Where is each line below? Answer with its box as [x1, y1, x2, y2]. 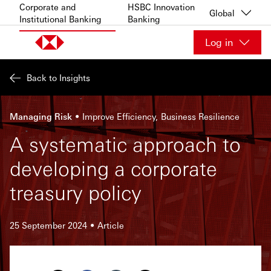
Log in [205, 36, 233, 48]
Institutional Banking [19, 13, 101, 24]
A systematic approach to [10, 131, 241, 157]
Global [209, 7, 235, 18]
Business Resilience [161, 111, 240, 122]
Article [97, 220, 124, 230]
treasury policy [10, 179, 142, 205]
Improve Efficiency [82, 111, 155, 122]
